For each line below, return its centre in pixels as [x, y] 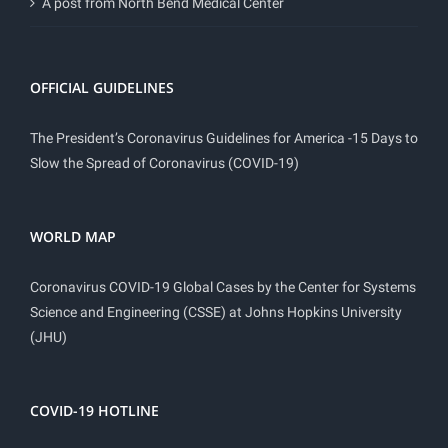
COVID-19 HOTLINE [94, 410]
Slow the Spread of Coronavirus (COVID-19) [164, 162]
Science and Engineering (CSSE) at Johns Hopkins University [216, 311]
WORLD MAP [73, 236]
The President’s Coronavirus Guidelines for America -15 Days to [224, 137]
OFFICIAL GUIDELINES [102, 87]
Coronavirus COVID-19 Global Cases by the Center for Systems [223, 286]
